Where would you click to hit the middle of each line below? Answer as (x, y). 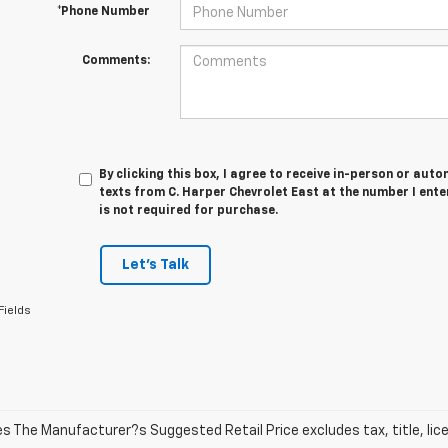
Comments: (115, 61)
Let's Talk (155, 265)
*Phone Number (103, 12)
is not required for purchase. (189, 211)
